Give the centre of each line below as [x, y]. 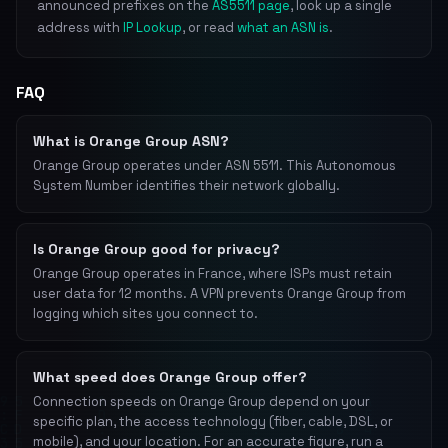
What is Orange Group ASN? [131, 141]
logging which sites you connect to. [145, 313]
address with [80, 27]
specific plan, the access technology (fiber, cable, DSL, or [213, 421]
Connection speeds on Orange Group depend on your [201, 401]
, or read [209, 27]
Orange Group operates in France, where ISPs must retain [212, 273]
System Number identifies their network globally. [186, 185]
